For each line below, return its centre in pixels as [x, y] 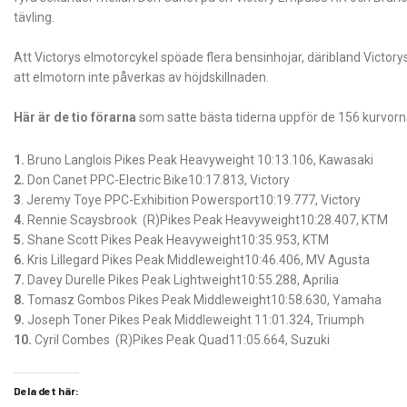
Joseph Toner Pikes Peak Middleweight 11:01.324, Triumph [194, 319]
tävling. [34, 17]
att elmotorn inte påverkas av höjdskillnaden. [143, 77]
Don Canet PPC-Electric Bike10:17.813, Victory [157, 179]
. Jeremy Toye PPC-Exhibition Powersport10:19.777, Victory [191, 199]
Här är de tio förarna [76, 117]
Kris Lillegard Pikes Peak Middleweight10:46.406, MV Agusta [199, 259]
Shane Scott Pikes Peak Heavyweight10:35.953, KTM [177, 239]
